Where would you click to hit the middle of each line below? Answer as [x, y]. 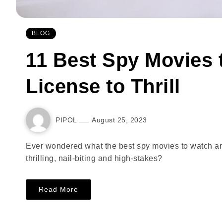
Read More [58, 189]
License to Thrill [103, 86]
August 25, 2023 [119, 120]
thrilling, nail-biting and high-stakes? [94, 158]
